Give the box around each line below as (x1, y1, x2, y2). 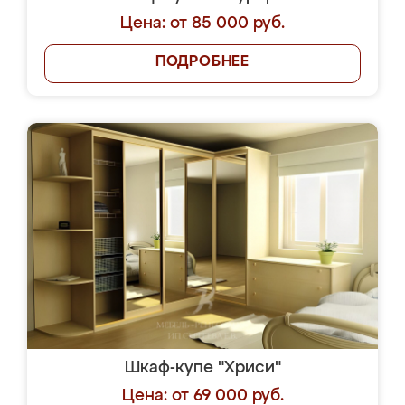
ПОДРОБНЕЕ (155, 55, 250, 70)
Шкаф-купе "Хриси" (124, 360, 281, 376)
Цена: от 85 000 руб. (120, 15, 285, 32)
